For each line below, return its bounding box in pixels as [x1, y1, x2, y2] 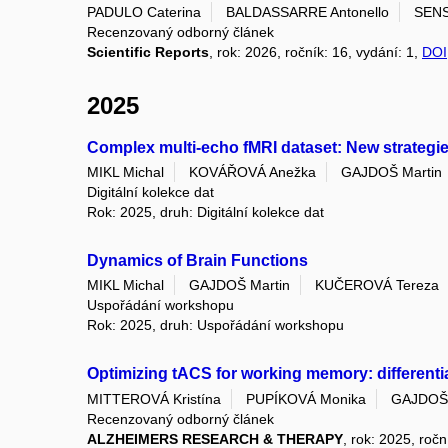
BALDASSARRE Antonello [226, 3, 389, 20]
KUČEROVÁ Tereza [315, 277, 439, 294]
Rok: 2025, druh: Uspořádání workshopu [87, 317, 344, 334]
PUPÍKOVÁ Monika [246, 390, 366, 407]
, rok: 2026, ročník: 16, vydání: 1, [209, 43, 422, 60]
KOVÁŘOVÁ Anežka [189, 164, 316, 181]
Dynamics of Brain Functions [87, 252, 308, 270]
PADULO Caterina [87, 3, 201, 20]
